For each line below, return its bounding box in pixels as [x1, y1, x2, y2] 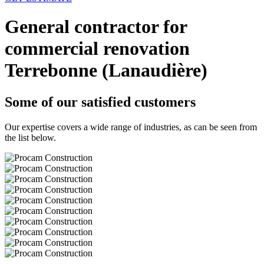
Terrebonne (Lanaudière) [5, 60, 207, 81]
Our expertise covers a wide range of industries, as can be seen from [5, 121, 257, 132]
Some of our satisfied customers [5, 94, 196, 110]
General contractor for [5, 16, 187, 38]
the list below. [5, 132, 56, 143]
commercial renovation [5, 38, 190, 60]
